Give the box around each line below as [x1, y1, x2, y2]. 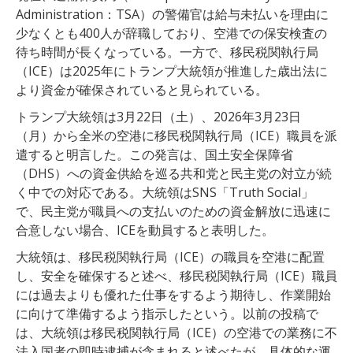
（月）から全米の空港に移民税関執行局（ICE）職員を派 [16, 126, 337, 144]
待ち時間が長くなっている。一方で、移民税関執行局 [16, 43, 318, 61]
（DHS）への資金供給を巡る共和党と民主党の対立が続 [16, 164, 332, 182]
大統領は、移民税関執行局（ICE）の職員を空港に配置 [16, 247, 325, 266]
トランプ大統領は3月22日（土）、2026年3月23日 [16, 107, 301, 125]
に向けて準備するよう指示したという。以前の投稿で [16, 304, 318, 322]
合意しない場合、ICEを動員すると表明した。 [16, 221, 274, 239]
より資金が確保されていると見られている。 [16, 80, 268, 98]
